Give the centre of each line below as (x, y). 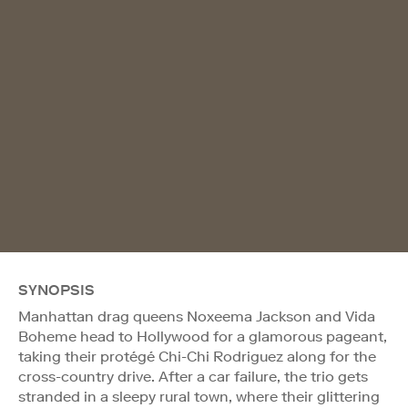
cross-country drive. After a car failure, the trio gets (193, 376)
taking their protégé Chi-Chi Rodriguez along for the (197, 356)
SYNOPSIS (56, 290)
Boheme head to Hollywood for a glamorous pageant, (203, 336)
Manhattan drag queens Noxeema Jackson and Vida (197, 316)
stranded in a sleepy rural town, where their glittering (199, 396)
